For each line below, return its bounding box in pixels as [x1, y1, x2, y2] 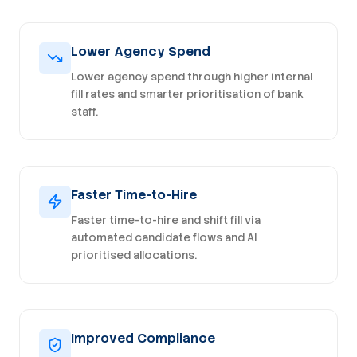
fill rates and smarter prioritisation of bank [71, 87, 304, 102]
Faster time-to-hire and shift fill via [71, 213, 261, 228]
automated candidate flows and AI [71, 230, 257, 245]
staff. [71, 104, 98, 120]
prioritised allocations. [71, 248, 197, 263]
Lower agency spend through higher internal [71, 69, 312, 84]
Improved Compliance [71, 330, 215, 347]
